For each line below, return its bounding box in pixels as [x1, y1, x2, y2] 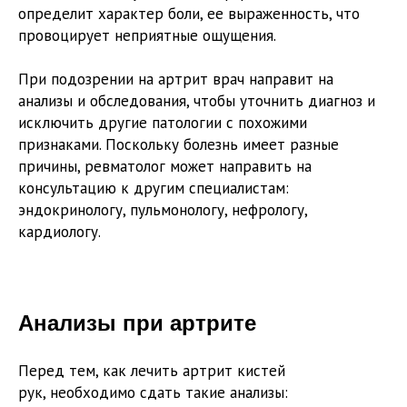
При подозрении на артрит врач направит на [18, 69, 333, 90]
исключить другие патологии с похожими [18, 113, 307, 134]
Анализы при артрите [18, 311, 256, 336]
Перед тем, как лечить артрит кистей [18, 361, 285, 382]
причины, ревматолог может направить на [18, 156, 312, 177]
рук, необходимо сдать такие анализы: [18, 382, 288, 403]
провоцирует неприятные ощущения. [18, 25, 276, 46]
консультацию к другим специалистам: [18, 178, 289, 199]
